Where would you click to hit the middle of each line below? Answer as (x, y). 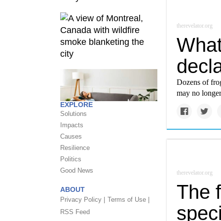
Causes (71, 136)
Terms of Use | (129, 200)
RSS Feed (75, 212)
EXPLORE (76, 105)
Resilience (75, 148)
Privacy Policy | (83, 200)
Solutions (74, 114)
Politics (71, 159)
